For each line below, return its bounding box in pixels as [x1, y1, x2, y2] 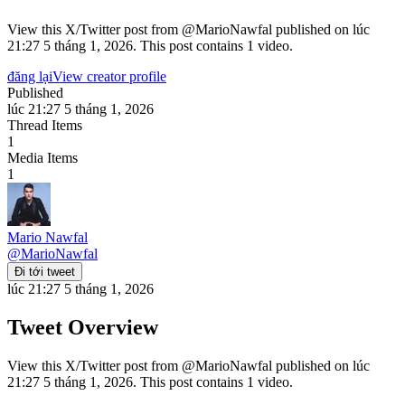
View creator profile [52, 68, 166, 84]
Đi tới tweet [14, 264, 75, 278]
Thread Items [7, 117, 82, 133]
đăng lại [7, 68, 52, 84]
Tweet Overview [7, 315, 158, 339]
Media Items [7, 149, 78, 165]
